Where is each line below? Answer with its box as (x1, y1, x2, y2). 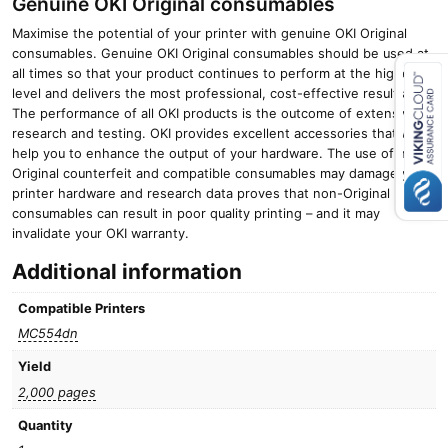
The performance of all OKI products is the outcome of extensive (12, 105, 417, 121)
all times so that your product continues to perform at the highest (12, 65, 422, 81)
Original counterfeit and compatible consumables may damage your (12, 165, 429, 181)
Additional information (12, 258, 242, 284)
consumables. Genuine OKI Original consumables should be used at (12, 45, 429, 61)
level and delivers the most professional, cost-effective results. (12, 85, 409, 101)
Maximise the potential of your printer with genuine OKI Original (12, 25, 407, 41)
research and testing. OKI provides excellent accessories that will (12, 125, 420, 141)
